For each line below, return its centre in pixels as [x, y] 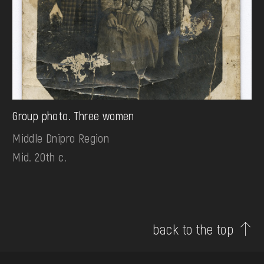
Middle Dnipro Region [61, 138]
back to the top [193, 229]
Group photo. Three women [73, 116]
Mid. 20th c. [39, 157]
